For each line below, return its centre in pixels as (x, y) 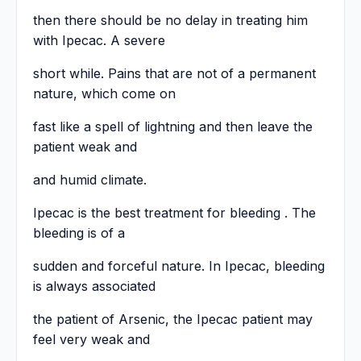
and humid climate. (90, 180)
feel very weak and (91, 340)
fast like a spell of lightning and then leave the (173, 127)
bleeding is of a (79, 233)
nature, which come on (104, 94)
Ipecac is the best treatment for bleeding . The (174, 213)
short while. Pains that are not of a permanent (174, 74)
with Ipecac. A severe (99, 41)
